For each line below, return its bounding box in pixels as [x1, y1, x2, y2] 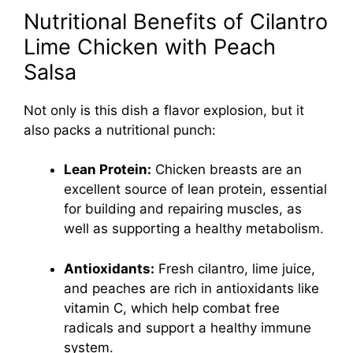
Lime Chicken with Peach [24, 33, 276, 60]
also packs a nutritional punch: [24, 121, 216, 138]
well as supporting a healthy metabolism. [64, 221, 324, 237]
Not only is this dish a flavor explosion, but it [24, 102, 304, 118]
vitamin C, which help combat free [64, 299, 280, 316]
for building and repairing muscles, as [64, 201, 302, 217]
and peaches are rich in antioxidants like [64, 280, 319, 296]
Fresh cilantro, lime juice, [154, 260, 315, 277]
